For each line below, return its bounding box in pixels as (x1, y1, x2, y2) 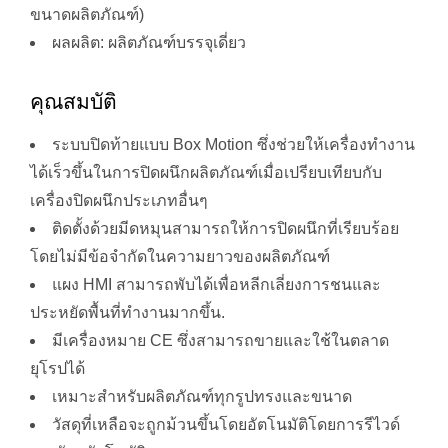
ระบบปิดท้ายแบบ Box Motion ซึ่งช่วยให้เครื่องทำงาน (52, 136, 415, 154)
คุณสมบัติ (30, 90, 117, 114)
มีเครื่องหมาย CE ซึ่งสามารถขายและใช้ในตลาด (52, 332, 389, 350)
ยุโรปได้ (30, 360, 85, 378)
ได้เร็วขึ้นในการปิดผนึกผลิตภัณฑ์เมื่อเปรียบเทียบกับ (30, 164, 382, 182)
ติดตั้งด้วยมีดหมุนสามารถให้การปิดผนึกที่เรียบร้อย (52, 220, 399, 238)
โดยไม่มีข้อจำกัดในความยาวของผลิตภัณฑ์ (30, 248, 330, 266)
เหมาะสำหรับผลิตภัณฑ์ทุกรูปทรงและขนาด (52, 388, 352, 406)
